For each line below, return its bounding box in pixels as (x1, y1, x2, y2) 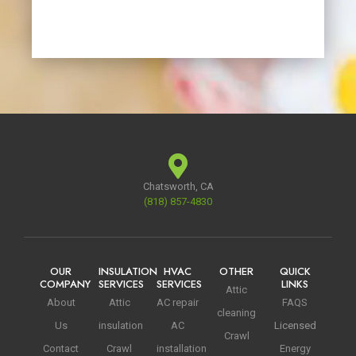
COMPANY (40, 277, 91, 292)
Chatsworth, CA (142, 180, 214, 193)
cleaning (217, 307, 257, 319)
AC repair (157, 296, 199, 309)
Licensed (273, 319, 316, 332)
